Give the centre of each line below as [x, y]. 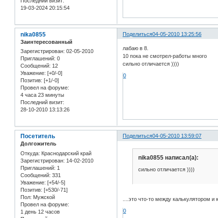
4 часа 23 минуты [42, 95]
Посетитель [38, 136]
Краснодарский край [66, 153]
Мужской [43, 197]
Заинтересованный [46, 42]
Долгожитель [38, 144]
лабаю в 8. [136, 48]
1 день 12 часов [40, 211]
